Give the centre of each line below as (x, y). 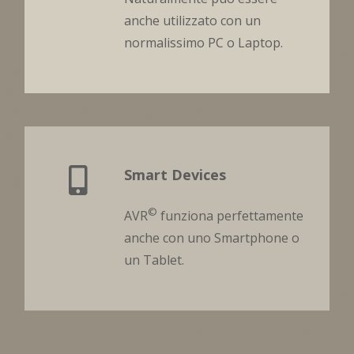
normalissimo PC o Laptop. (203, 42)
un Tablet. (154, 260)
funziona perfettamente (230, 216)
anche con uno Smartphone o (212, 238)
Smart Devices (175, 174)
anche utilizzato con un (192, 20)
